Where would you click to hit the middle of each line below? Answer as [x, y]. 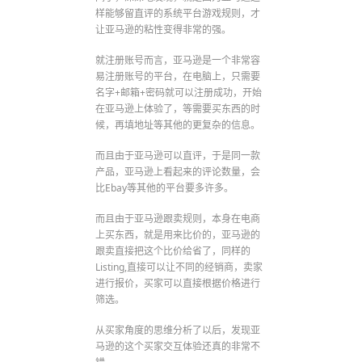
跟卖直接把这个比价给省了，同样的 [173, 250]
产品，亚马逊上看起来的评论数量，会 [178, 171]
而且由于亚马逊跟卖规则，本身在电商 [178, 218]
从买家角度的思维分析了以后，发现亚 [178, 330]
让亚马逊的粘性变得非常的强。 [164, 29]
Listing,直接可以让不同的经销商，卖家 [179, 267]
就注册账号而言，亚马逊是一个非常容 [178, 60]
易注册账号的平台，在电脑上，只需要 [178, 76]
